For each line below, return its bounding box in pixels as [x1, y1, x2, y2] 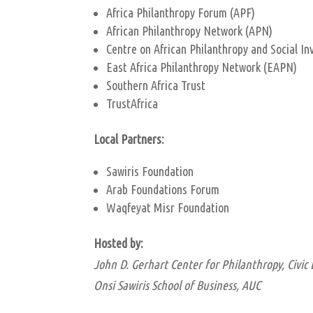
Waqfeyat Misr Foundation [106, 200, 230, 214]
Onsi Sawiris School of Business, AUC [94, 277, 261, 292]
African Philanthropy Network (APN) [106, 23, 273, 38]
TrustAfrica [106, 96, 159, 110]
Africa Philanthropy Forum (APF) [106, 5, 256, 20]
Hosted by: [94, 235, 144, 250]
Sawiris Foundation [106, 163, 194, 178]
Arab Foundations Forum [106, 182, 220, 196]
